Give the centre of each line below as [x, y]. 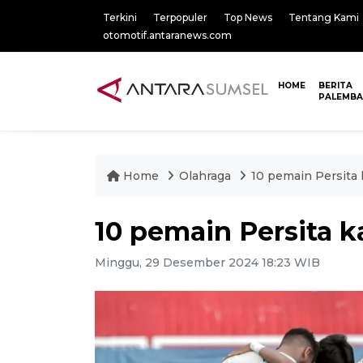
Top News [248, 17]
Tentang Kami [324, 17]
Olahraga [207, 176]
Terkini [120, 17]
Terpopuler [180, 17]
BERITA [336, 85]
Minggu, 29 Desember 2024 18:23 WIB [207, 263]
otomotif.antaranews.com [167, 35]
